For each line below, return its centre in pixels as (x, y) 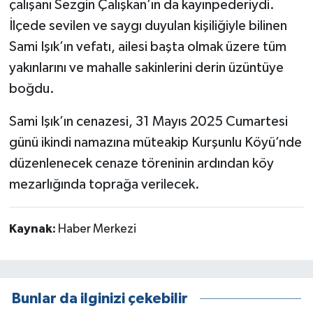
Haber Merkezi (97, 230)
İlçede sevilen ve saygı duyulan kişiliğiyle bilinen (148, 26)
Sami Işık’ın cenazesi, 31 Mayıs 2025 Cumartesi (148, 122)
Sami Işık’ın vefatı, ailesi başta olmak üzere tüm (147, 47)
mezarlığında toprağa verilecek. (104, 185)
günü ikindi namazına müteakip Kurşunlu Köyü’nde (155, 143)
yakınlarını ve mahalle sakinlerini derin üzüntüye (146, 68)
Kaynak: (33, 230)
